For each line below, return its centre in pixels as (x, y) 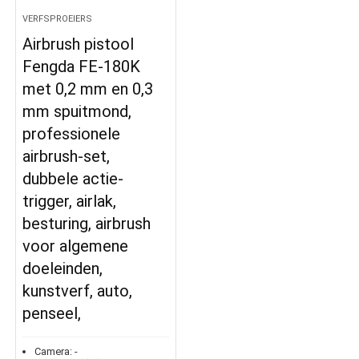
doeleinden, (63, 269)
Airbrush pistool (79, 44)
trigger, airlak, (70, 202)
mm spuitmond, (77, 112)
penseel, (52, 314)
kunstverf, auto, (78, 291)
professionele (72, 134)
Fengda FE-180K (82, 67)
